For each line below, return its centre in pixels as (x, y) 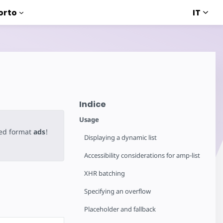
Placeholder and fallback (120, 209)
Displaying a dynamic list (121, 137)
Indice (93, 104)
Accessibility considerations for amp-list (142, 155)
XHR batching (105, 173)
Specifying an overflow (118, 191)
